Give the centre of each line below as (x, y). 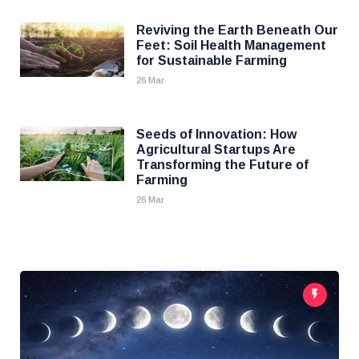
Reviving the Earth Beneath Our (237, 30)
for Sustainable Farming (212, 61)
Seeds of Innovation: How (216, 134)
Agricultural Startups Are (216, 149)
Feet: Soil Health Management (231, 45)
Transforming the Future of (222, 165)
